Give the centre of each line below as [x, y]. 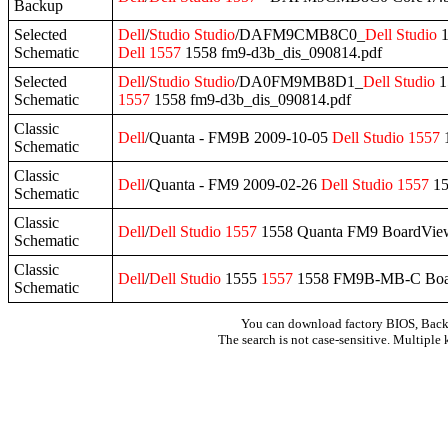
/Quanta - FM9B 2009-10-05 [238, 137]
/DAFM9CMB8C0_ [300, 34]
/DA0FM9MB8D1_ [299, 81]
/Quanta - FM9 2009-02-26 [233, 184]
